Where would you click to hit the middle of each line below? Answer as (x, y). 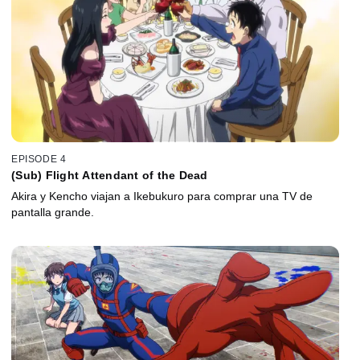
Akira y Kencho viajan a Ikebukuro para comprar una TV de (162, 196)
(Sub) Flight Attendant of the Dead (110, 176)
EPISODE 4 (39, 160)
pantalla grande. (53, 213)
